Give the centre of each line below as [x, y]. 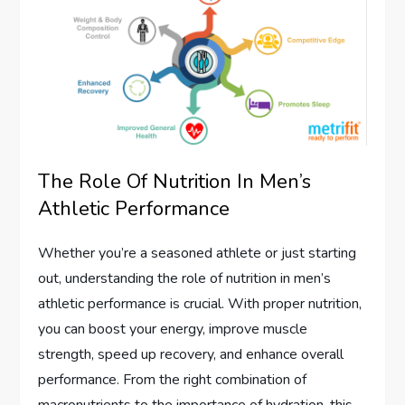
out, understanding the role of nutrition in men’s [185, 279]
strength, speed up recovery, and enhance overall [191, 355]
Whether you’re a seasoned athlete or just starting [198, 254]
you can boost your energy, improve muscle [173, 330]
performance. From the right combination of [173, 380]
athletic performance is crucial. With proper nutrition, [200, 304]
